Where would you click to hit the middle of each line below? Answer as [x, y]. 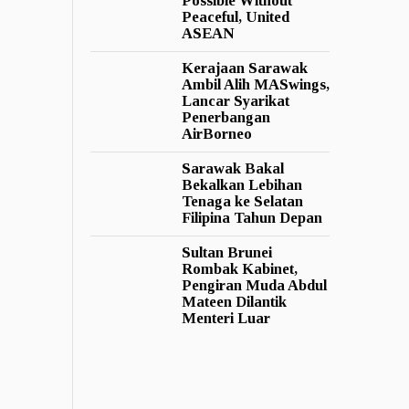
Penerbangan [225, 117]
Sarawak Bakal [232, 168]
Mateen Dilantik [234, 301]
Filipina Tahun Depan [252, 217]
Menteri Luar [225, 318]
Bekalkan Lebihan [241, 184]
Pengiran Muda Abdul [254, 285]
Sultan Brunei [226, 252]
